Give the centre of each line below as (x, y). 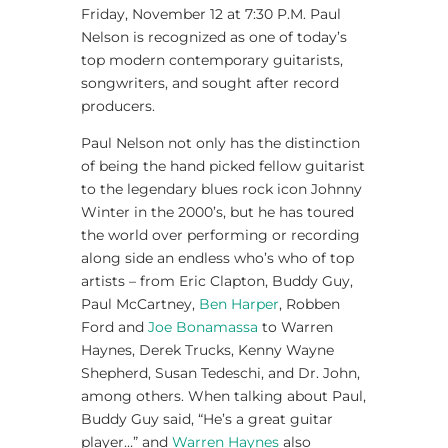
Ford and (114, 326)
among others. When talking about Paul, (223, 395)
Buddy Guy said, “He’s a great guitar (206, 418)
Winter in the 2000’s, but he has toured (217, 211)
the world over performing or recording (220, 234)
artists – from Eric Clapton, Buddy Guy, (216, 280)
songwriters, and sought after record (209, 82)
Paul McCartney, (139, 303)
